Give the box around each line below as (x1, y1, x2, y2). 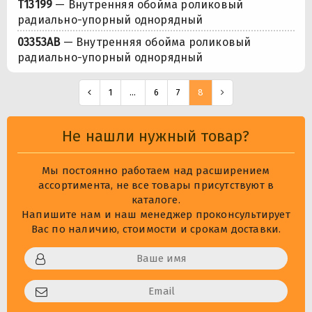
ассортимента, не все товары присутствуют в (38, 179, 274, 192)
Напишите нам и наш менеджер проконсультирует (22, 208, 290, 221)
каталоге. (132, 194, 180, 207)
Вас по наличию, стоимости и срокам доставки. (31, 223, 281, 236)
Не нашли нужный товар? (62, 127, 250, 146)
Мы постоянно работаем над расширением (42, 164, 270, 178)
